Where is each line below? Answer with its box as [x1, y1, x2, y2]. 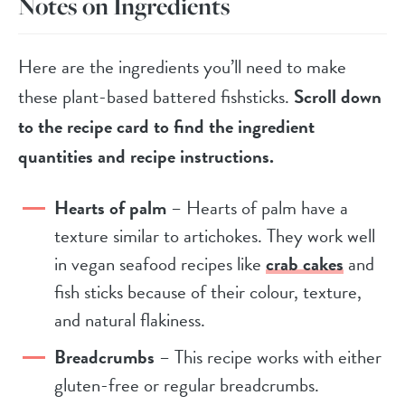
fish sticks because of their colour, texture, [54, 278, 362, 307]
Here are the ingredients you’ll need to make [18, 52, 346, 82]
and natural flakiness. [54, 306, 205, 335]
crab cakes [266, 250, 344, 279]
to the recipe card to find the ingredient [18, 112, 315, 142]
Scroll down [294, 82, 381, 112]
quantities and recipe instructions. [18, 142, 274, 172]
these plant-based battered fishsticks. [18, 82, 294, 112]
